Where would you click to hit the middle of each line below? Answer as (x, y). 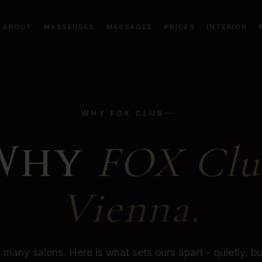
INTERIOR (227, 27)
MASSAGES (129, 27)
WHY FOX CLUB (123, 113)
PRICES (180, 27)
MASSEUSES (69, 27)
